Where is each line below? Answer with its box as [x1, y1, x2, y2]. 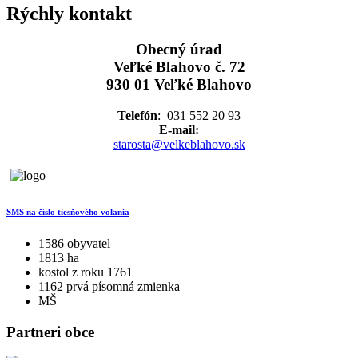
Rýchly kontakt [6, 3, 132, 25]
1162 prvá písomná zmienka [38, 279, 180, 293]
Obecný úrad [136, 41, 222, 58]
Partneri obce [6, 323, 94, 340]
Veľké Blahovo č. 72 [113, 58, 245, 76]
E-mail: [159, 122, 199, 137]
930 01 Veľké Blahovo [106, 76, 252, 93]
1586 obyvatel [38, 236, 110, 250]
